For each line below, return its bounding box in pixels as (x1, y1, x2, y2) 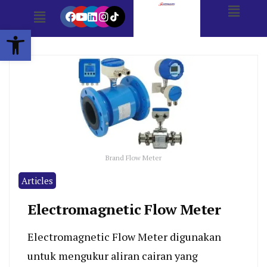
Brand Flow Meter (105, 153, 162, 163)
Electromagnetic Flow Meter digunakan (27, 229, 221, 244)
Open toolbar (5, 23, 66, 48)
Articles (21, 175, 53, 187)
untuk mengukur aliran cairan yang (27, 249, 198, 263)
